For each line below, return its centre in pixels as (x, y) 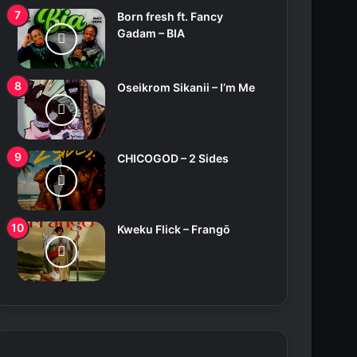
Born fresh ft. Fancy (171, 17)
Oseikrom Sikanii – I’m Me (186, 88)
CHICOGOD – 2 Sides (173, 159)
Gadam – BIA (151, 33)
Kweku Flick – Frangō (174, 229)
